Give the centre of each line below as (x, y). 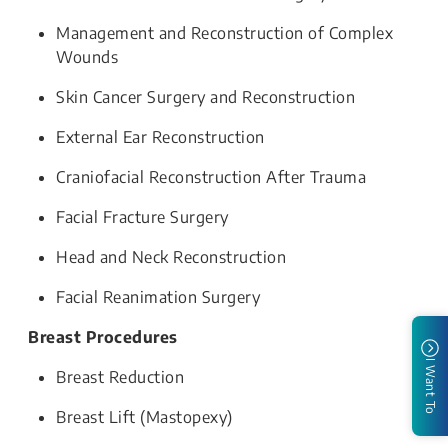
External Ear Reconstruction (160, 137)
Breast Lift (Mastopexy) (144, 417)
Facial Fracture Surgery (142, 217)
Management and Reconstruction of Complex (224, 33)
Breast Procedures (103, 337)
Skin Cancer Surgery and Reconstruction (205, 97)
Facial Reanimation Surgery (158, 297)
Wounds (87, 57)
